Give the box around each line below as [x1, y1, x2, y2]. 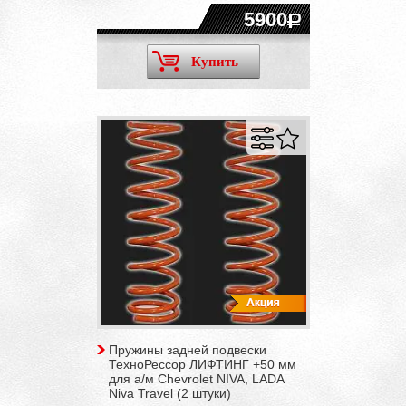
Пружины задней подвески [108, 342, 266, 357]
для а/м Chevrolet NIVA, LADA [108, 371, 284, 386]
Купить [190, 53, 238, 69]
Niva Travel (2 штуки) [108, 385, 231, 401]
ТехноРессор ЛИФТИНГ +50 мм [108, 356, 296, 372]
